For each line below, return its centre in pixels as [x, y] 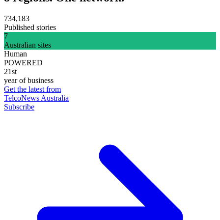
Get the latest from [32, 89]
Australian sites [27, 45]
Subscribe [19, 107]
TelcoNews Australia [36, 98]
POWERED [23, 62]
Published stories [30, 27]
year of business [29, 80]
